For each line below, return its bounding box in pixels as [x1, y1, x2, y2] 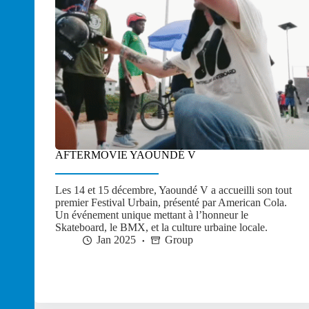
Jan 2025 [97, 234, 136, 246]
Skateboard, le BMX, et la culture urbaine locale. [55, 221, 268, 234]
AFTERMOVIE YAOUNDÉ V [55, 148, 196, 161]
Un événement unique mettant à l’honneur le [55, 209, 248, 221]
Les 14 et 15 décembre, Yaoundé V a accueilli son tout [55, 184, 292, 197]
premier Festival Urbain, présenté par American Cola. [55, 197, 287, 209]
